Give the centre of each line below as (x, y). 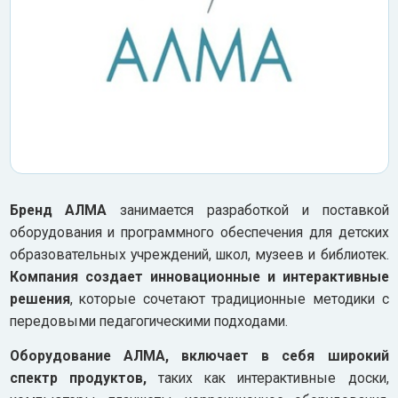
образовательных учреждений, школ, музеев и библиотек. (199, 255)
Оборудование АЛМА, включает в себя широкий (199, 356)
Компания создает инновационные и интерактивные (199, 277)
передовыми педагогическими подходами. (148, 322)
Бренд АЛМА (58, 211)
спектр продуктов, (78, 378)
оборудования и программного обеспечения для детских (199, 233)
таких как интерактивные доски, (267, 378)
